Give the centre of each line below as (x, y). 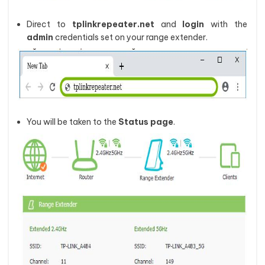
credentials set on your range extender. (130, 37)
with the (226, 24)
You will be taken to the (72, 122)
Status (133, 122)
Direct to (49, 24)
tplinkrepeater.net (113, 24)
